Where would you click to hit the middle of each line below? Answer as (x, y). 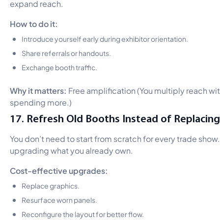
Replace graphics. (51, 185)
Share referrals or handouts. (66, 52)
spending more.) (41, 102)
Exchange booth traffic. (59, 67)
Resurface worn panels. (59, 199)
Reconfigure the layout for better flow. (83, 213)
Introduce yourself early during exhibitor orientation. (105, 38)
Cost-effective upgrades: (59, 170)
